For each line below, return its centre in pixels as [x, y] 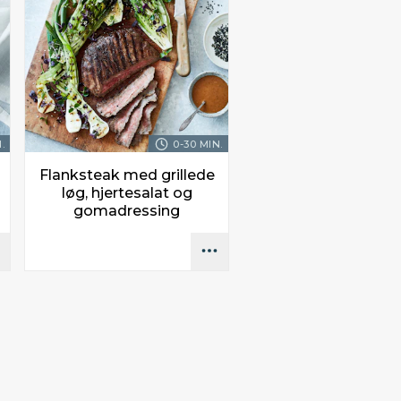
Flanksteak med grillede [127, 175]
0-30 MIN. [198, 145]
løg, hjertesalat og [127, 193]
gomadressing [127, 211]
